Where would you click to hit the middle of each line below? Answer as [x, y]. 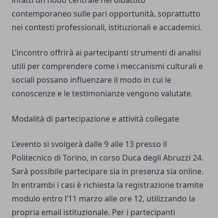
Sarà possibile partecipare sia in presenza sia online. [108, 172]
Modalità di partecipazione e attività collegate [95, 119]
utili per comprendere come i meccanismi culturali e [107, 66]
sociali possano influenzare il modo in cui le [91, 80]
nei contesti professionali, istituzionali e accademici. [107, 27]
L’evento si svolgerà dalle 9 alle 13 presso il [89, 144]
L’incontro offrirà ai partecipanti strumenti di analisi [106, 53]
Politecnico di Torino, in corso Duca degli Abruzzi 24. [108, 158]
